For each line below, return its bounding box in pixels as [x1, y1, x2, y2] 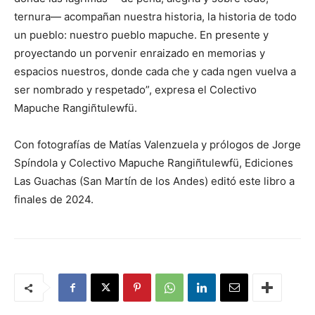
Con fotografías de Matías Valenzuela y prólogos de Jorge [14, 138, 301, 151]
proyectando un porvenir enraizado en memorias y [14, 46, 265, 60]
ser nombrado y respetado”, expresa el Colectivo [14, 83, 257, 96]
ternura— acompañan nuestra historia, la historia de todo [14, 10, 297, 23]
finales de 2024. [14, 193, 94, 206]
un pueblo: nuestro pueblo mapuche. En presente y [14, 28, 269, 41]
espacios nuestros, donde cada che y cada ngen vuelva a [14, 65, 296, 78]
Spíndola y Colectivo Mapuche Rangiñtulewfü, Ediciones [14, 156, 293, 169]
